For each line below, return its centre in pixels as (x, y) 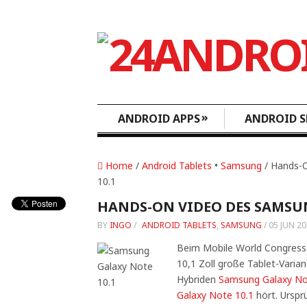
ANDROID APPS (159, 119)
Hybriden (197, 279)
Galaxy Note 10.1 (215, 295)
